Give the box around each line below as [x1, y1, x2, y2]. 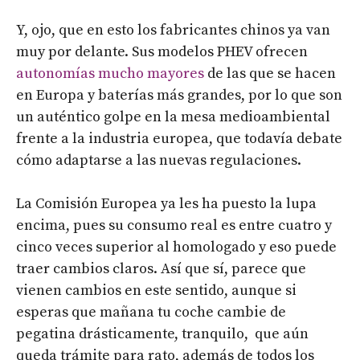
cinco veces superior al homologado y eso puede [16, 237, 337, 256]
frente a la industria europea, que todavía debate [16, 129, 342, 148]
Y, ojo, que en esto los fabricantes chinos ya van [16, 20, 330, 39]
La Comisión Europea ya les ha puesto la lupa [16, 194, 317, 213]
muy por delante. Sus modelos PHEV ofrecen [16, 42, 308, 61]
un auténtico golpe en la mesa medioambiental [16, 107, 330, 126]
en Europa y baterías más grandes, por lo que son [16, 85, 342, 104]
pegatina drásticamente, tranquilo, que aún [16, 324, 309, 343]
